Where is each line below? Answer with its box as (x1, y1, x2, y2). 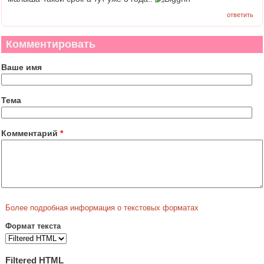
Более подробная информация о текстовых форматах (5, 203, 199, 212)
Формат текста (5, 222, 61, 231)
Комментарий (1, 128, 60, 138)
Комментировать (6, 38, 95, 50)
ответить (226, 11, 253, 19)
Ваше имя (1, 62, 42, 72)
